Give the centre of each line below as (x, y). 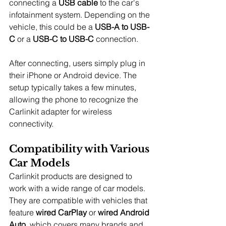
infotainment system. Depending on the (80, 14)
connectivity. (31, 123)
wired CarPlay (61, 212)
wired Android (125, 212)
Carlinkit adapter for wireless (62, 111)
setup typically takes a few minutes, (74, 87)
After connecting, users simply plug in (78, 63)
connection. (116, 39)
